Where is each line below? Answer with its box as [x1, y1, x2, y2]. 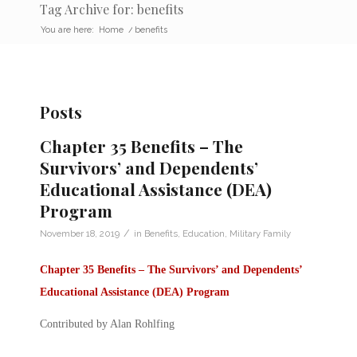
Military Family [229, 227, 291, 239]
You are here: [41, 24, 94, 35]
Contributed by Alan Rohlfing [40, 317, 175, 330]
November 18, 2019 [40, 227, 120, 239]
